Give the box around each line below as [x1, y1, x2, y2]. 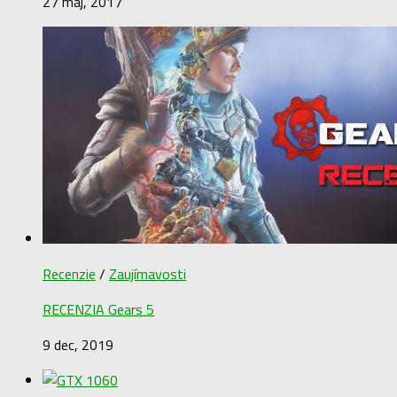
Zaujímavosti [109, 263, 186, 285]
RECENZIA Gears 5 [43, 299, 154, 321]
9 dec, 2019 [43, 334, 113, 356]
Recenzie [43, 263, 96, 285]
